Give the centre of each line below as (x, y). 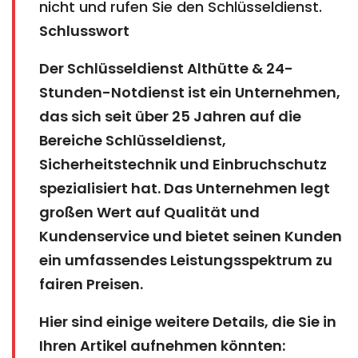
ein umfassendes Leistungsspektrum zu (186, 260)
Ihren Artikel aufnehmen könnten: (162, 345)
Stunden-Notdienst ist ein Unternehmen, (190, 92)
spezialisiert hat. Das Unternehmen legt (185, 188)
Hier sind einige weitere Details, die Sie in (188, 321)
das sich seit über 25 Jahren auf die (170, 116)
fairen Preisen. (91, 284)
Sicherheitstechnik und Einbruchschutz (183, 164)
